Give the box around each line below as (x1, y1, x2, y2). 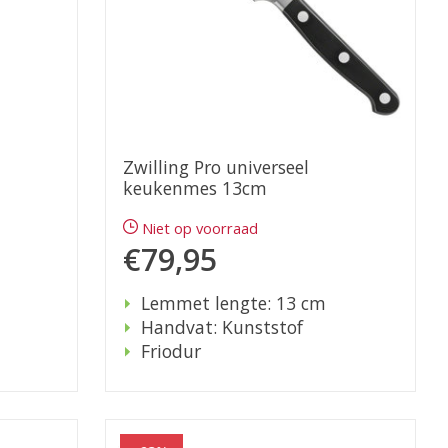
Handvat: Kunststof (140, 315, 303, 340)
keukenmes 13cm (122, 176, 267, 201)
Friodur (140, 339, 201, 364)
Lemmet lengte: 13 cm (140, 291, 326, 316)
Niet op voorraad (142, 218, 259, 239)
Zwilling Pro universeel (122, 155, 309, 180)
